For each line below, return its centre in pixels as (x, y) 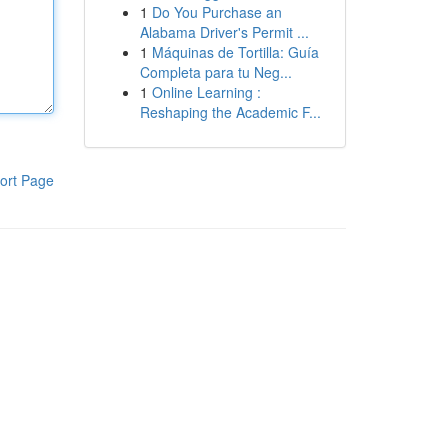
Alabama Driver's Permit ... (224, 32)
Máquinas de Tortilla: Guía (235, 52)
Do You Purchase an (216, 12)
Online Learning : (206, 92)
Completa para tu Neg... (215, 72)
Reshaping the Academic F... (230, 112)
